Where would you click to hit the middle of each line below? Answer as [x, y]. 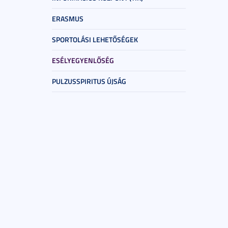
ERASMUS [68, 19]
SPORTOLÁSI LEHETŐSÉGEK [95, 39]
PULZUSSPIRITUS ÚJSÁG [89, 81]
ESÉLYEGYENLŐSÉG [83, 60]
